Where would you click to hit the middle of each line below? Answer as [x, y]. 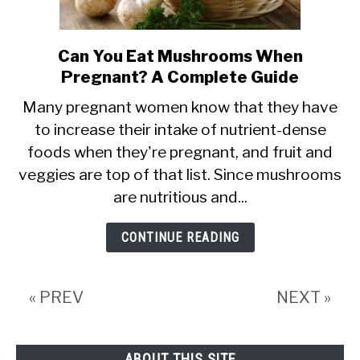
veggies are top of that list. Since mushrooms [180, 174]
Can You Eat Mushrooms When [180, 56]
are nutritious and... [180, 197]
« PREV [56, 297]
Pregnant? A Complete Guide [180, 77]
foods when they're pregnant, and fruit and [180, 152]
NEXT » [304, 297]
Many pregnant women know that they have [180, 107]
